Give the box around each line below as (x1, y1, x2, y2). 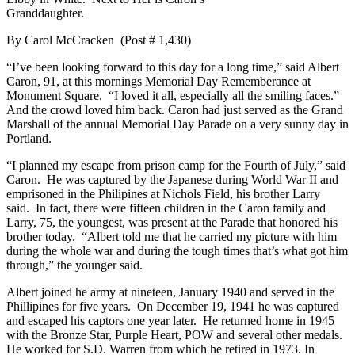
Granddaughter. (6, 6, 84, 20)
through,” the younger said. (6, 258, 143, 272)
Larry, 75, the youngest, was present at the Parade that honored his (6, 215, 338, 229)
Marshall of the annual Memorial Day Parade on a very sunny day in (6, 116, 349, 131)
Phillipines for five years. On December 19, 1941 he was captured (6, 299, 339, 313)
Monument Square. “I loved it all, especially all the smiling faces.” (6, 88, 342, 102)
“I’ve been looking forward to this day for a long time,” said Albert (6, 59, 339, 74)
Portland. (6, 131, 52, 145)
